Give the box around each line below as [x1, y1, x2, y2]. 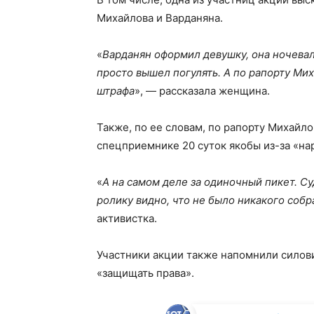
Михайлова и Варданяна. [97, 11, 223, 25]
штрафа [97, 84, 135, 98]
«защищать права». [97, 266, 194, 280]
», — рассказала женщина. [135, 84, 270, 98]
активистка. [97, 212, 160, 226]
